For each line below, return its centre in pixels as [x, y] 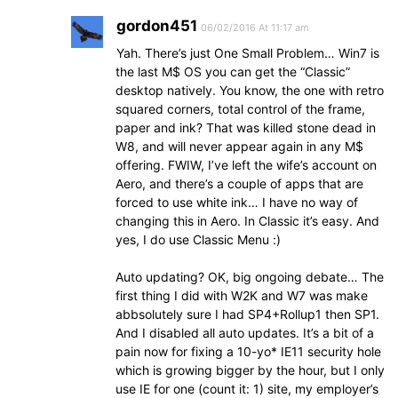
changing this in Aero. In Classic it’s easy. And [247, 221]
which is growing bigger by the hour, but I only [250, 370]
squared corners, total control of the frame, [240, 109]
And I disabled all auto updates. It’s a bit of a [245, 333]
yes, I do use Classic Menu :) [198, 239]
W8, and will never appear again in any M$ [239, 146]
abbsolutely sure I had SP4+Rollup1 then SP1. [247, 314]
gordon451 [157, 26]
